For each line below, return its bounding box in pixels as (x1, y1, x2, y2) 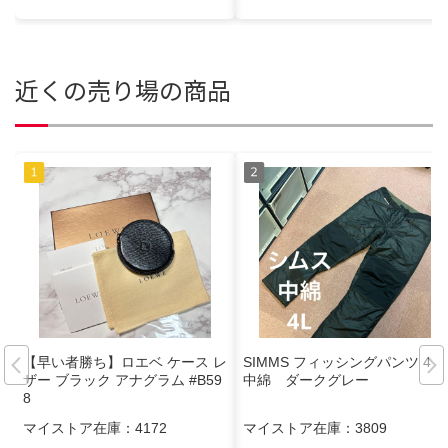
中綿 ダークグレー (243, 371, 369, 388)
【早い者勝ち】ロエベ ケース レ (23, 353, 227, 370)
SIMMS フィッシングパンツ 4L (243, 353, 438, 370)
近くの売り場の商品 (15, 71, 231, 107)
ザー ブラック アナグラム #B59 (23, 371, 222, 388)
